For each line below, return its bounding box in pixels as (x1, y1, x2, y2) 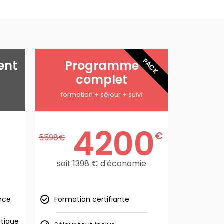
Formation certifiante (54, 194, 129, 204)
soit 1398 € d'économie (57, 158, 146, 169)
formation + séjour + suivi (61, 90, 142, 99)
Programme (64, 57, 139, 74)
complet (76, 71, 127, 88)
